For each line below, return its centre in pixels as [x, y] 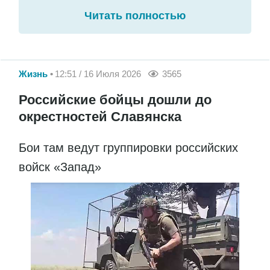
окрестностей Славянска [100, 116]
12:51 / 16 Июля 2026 [98, 74]
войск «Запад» [60, 167]
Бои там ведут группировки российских [128, 147]
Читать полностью [135, 16]
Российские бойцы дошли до [115, 99]
